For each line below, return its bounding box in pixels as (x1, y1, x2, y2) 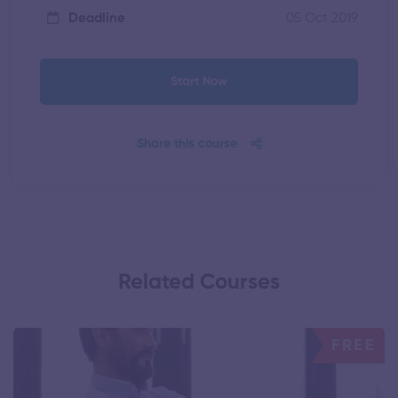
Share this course (136, 137, 237, 150)
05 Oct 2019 (286, 11, 358, 25)
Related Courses (118, 271, 280, 293)
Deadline (65, 12, 125, 26)
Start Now (171, 75, 227, 88)
